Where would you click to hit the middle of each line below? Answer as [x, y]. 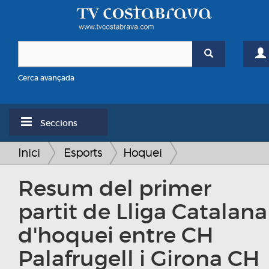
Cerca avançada [46, 78]
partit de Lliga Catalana [143, 212]
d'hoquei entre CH [116, 235]
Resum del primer [115, 189]
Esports [83, 153]
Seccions [58, 123]
